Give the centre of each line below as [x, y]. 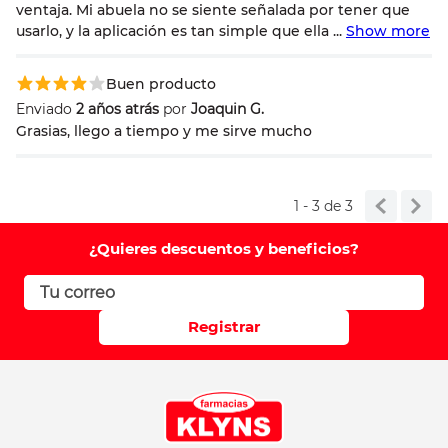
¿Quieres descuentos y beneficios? [224, 248]
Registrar [224, 326]
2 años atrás [117, 109]
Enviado [44, 109]
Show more [388, 31]
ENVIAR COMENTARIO [172, 310]
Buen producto [161, 84]
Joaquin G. [227, 109]
